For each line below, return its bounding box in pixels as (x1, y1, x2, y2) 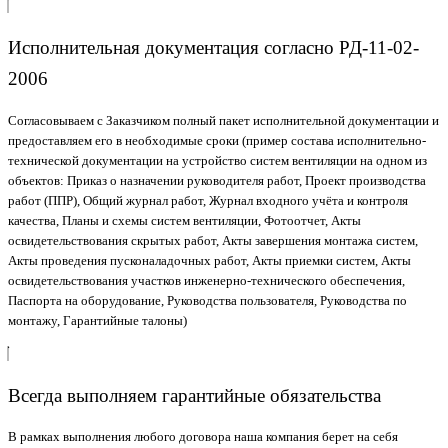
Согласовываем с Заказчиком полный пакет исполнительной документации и (8, 112, 439, 128)
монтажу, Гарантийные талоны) (8, 312, 187, 328)
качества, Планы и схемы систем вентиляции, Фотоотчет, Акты (8, 212, 361, 228)
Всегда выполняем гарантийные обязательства (8, 384, 381, 406)
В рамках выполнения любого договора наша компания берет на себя (8, 428, 398, 444)
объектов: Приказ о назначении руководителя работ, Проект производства (8, 172, 426, 188)
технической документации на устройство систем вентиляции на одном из (8, 152, 427, 168)
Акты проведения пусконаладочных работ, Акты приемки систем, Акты (8, 252, 411, 268)
